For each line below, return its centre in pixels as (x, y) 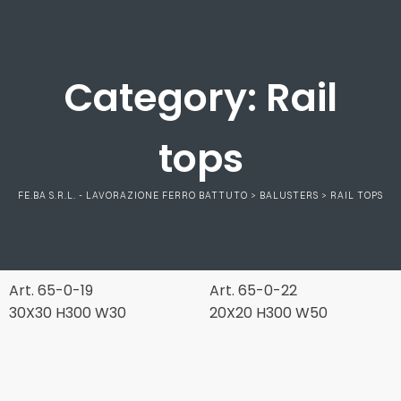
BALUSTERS (289, 196)
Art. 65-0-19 (51, 290)
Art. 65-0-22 (253, 290)
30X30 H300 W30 (68, 313)
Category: (165, 98)
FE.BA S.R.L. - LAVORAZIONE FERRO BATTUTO (133, 196)
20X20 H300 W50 (269, 313)
